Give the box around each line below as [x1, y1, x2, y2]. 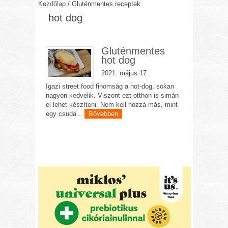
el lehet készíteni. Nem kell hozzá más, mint [46, 101, 178, 108]
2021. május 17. [101, 69, 149, 77]
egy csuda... [46, 110, 85, 118]
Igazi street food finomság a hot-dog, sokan [46, 82, 175, 90]
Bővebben [89, 110, 119, 118]
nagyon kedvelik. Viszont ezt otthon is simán [46, 92, 179, 99]
